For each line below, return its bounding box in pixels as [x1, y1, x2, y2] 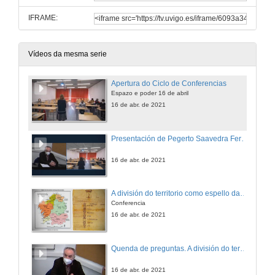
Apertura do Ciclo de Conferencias [111, 79, 227, 88]
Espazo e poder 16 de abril [111, 89, 188, 96]
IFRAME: [28, 14, 58, 23]
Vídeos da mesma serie [28, 50, 107, 59]
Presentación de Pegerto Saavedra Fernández [241, 134, 249, 143]
